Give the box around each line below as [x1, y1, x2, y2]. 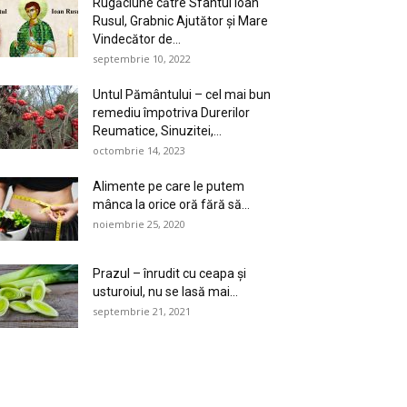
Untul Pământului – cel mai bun [93, 87, 271, 102]
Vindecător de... [93, 32, 181, 46]
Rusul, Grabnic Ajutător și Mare [93, 14, 268, 28]
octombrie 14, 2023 [93, 144, 185, 157]
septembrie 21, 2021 [93, 304, 191, 318]
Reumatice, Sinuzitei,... [93, 124, 222, 138]
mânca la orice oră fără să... [93, 197, 250, 212]
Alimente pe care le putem [93, 179, 244, 194]
